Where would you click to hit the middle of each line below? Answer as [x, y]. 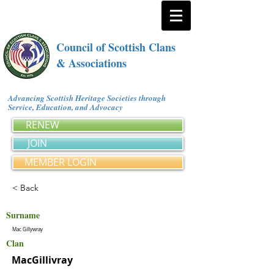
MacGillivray [42, 260]
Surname [23, 215]
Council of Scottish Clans [116, 47]
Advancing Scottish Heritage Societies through [87, 98]
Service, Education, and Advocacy [68, 107]
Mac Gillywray [28, 229]
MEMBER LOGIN [61, 162]
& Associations [91, 63]
